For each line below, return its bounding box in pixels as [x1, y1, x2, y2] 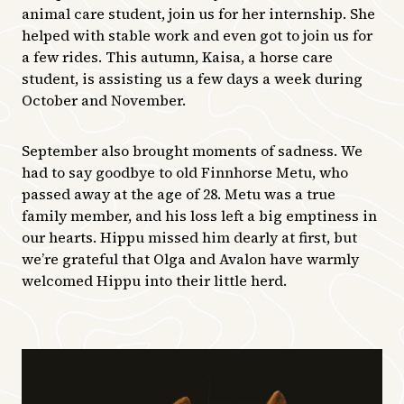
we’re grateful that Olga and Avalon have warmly [22, 248, 359, 269]
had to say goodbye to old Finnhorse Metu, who [22, 161, 348, 182]
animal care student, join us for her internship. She [22, 3, 375, 23]
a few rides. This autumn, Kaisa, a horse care [22, 46, 333, 67]
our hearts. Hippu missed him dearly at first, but [22, 226, 357, 247]
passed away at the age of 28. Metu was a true [22, 183, 335, 204]
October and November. [22, 89, 186, 110]
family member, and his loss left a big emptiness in [22, 205, 377, 225]
